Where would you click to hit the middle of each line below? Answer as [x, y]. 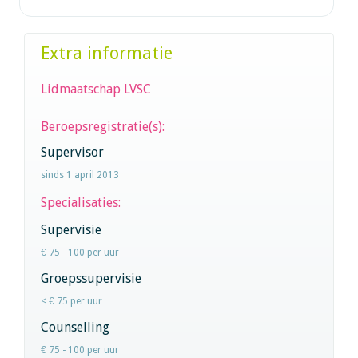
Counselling [75, 327]
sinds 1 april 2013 [80, 175]
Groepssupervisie [91, 278]
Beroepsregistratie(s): [103, 126]
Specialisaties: [82, 202]
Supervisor [72, 152]
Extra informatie [107, 53]
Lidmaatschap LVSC [96, 89]
